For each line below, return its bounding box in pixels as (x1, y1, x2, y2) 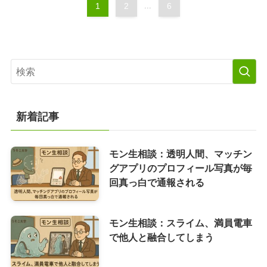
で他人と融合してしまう (108, 231, 214, 243)
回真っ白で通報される (108, 176, 204, 188)
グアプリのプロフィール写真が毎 (108, 162, 252, 173)
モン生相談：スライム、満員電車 (108, 217, 252, 228)
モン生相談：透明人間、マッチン (108, 148, 252, 159)
